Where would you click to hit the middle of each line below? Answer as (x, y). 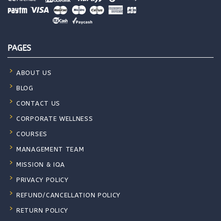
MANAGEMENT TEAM (50, 149)
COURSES (32, 134)
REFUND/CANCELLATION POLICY (69, 195)
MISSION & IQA (41, 164)
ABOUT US (34, 73)
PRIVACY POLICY (42, 180)
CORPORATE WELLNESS (55, 118)
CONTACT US (38, 103)
